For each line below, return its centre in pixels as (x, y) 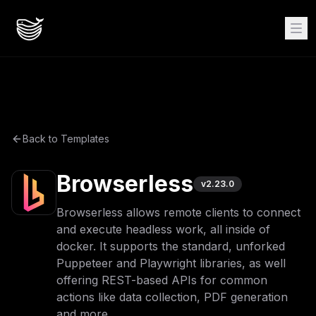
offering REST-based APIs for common (162, 280)
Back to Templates (66, 139)
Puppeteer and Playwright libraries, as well (171, 263)
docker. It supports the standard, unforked (171, 246)
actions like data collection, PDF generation (172, 297)
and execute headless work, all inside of (163, 229)
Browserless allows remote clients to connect (178, 212)
